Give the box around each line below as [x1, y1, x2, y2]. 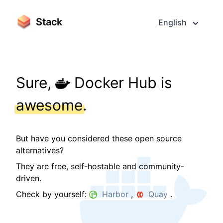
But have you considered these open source [16, 133, 182, 143]
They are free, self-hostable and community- [16, 161, 184, 171]
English [158, 17, 187, 27]
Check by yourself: [16, 189, 89, 199]
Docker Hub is [70, 74, 172, 92]
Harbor [102, 189, 128, 199]
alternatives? [16, 145, 64, 155]
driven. [16, 173, 41, 183]
